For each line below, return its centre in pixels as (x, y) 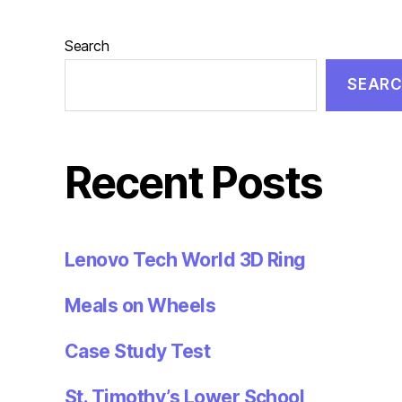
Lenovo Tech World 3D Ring (185, 259)
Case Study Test (138, 351)
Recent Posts (194, 182)
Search (87, 45)
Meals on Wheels (140, 305)
